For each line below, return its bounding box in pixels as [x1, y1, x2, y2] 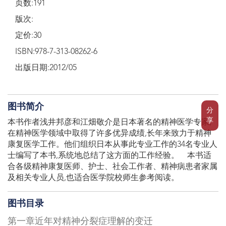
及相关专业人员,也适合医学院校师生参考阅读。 [8, 174, 179, 183]
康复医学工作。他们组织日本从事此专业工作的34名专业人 [8, 141, 217, 149]
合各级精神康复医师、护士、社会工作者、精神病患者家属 [8, 163, 217, 172]
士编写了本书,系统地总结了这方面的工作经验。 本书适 [8, 152, 211, 160]
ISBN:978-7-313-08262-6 [15, 48, 97, 56]
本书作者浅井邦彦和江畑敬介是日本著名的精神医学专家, [8, 119, 211, 127]
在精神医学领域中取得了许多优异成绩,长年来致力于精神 [8, 130, 211, 138]
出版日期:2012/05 [15, 64, 77, 73]
